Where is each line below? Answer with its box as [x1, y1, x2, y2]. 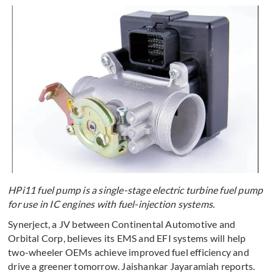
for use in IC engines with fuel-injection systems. [8, 198, 215, 210]
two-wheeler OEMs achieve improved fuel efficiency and [8, 246, 249, 258]
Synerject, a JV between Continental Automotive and [8, 218, 236, 230]
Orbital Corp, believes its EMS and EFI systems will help [8, 232, 246, 244]
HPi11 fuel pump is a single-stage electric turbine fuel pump [8, 184, 263, 196]
